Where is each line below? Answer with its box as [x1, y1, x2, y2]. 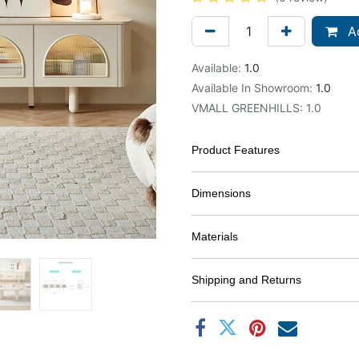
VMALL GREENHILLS [192, 101, 300, 115]
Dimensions [192, 187, 251, 200]
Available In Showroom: [192, 81, 313, 95]
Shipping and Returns [192, 273, 301, 286]
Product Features [192, 143, 280, 156]
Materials [192, 230, 238, 243]
